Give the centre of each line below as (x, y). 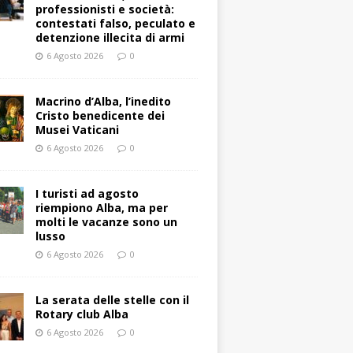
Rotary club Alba (82, 314)
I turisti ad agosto (87, 194)
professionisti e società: (105, 9)
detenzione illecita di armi (110, 38)
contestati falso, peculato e (116, 24)
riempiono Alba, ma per (102, 208)
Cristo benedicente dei (100, 116)
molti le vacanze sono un (107, 222)
